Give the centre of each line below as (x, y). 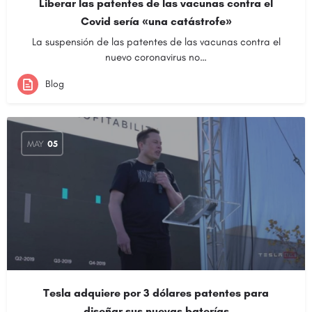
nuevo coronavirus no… (156, 57)
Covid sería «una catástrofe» (156, 21)
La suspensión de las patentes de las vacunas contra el (156, 42)
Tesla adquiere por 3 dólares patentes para (156, 293)
